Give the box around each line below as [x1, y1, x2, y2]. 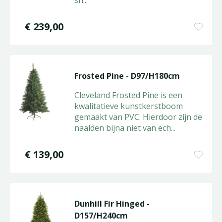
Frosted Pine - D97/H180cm [74, 70, 180, 81]
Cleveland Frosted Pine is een [74, 90, 182, 101]
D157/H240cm [74, 210, 128, 221]
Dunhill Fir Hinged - [74, 198, 150, 209]
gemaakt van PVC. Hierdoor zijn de [74, 111, 202, 122]
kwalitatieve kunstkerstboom [74, 101, 183, 111]
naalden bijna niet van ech [74, 122, 171, 133]
